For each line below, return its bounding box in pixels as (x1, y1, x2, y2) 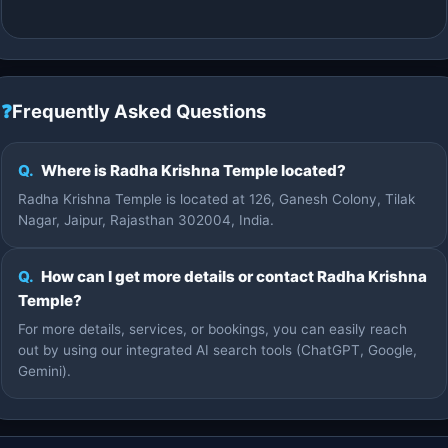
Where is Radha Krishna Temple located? (38, 161, 346, 180)
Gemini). (18, 363, 71, 379)
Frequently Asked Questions (12, 100, 266, 122)
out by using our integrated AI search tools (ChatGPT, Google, (18, 342, 417, 358)
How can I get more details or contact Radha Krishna (38, 267, 427, 286)
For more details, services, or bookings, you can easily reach (18, 321, 407, 337)
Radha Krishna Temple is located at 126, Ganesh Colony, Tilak (18, 191, 415, 207)
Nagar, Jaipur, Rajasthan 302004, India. (18, 212, 274, 228)
